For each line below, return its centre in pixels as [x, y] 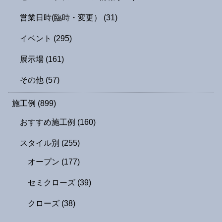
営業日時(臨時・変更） [62, 17]
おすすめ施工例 [49, 122]
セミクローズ [53, 182]
